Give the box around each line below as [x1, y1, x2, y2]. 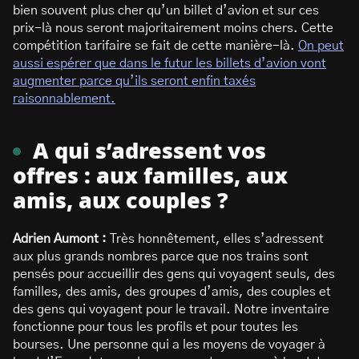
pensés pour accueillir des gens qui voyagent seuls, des [13, 268, 335, 280]
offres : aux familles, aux [13, 166, 288, 188]
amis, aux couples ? [13, 191, 228, 212]
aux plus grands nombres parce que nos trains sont [13, 250, 309, 263]
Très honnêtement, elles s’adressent [110, 232, 324, 245]
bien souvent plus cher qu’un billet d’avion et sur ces [13, 4, 319, 17]
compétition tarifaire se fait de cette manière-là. [13, 39, 298, 52]
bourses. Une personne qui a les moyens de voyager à [13, 338, 325, 351]
